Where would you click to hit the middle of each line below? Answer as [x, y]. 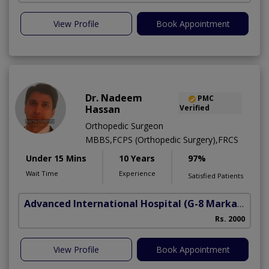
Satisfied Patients [216, 176]
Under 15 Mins [56, 159]
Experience [137, 174]
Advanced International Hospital [103, 204]
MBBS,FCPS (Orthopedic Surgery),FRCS [162, 140]
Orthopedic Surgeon [124, 126]
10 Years [137, 159]
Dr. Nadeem [114, 98]
